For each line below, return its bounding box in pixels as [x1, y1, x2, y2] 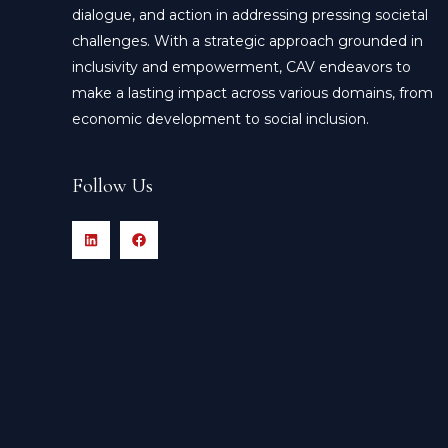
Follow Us [72, 174, 153, 199]
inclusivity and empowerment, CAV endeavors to [72, 58, 411, 77]
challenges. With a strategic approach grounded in [72, 32, 423, 51]
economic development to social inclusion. [72, 110, 369, 129]
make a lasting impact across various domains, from [72, 84, 433, 103]
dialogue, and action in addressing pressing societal [72, 6, 428, 25]
